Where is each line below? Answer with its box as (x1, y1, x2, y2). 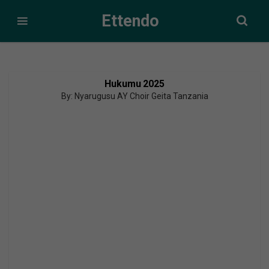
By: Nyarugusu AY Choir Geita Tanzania (61, 91, 208, 101)
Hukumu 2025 (104, 78, 165, 89)
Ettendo (101, 11, 159, 31)
